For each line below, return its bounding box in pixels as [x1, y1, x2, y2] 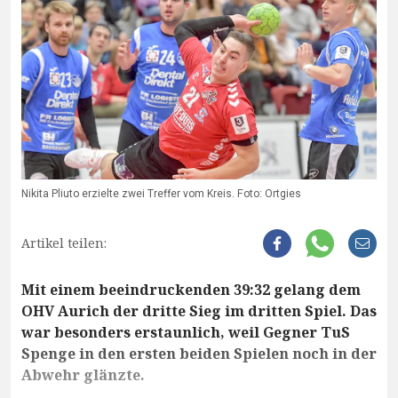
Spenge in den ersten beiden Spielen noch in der [21, 343, 377, 363]
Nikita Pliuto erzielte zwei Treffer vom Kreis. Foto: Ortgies [21, 185, 301, 202]
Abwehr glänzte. [21, 364, 145, 385]
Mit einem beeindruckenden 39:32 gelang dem [21, 279, 361, 299]
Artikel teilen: [21, 234, 107, 251]
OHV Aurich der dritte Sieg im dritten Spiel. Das [21, 300, 377, 321]
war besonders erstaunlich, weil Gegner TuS [21, 322, 350, 342]
